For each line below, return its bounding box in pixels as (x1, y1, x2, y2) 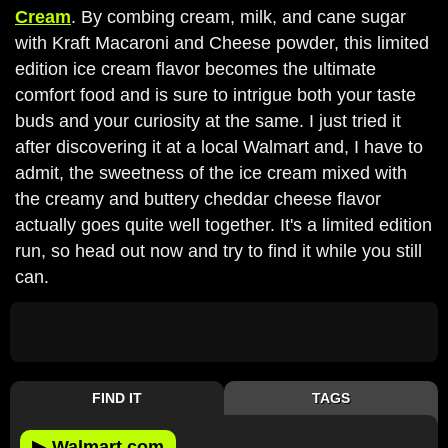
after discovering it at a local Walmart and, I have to (15, 136, 423, 157)
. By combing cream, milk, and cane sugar (71, 6, 406, 27)
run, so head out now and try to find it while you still (15, 240, 422, 261)
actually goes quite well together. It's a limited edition (15, 214, 432, 235)
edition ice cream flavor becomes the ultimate (15, 58, 376, 79)
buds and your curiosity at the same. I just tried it (15, 110, 401, 131)
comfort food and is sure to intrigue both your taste (15, 84, 416, 105)
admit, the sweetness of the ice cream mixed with (15, 162, 407, 183)
